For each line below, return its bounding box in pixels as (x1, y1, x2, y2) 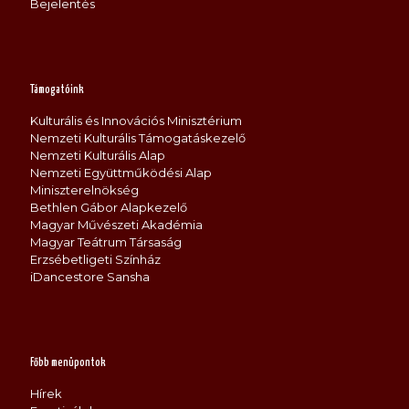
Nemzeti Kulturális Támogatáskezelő (30, 131, 246, 145)
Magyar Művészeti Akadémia (30, 217, 203, 232)
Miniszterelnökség (30, 183, 139, 197)
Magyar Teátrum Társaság (30, 235, 182, 249)
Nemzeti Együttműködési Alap (30, 165, 212, 180)
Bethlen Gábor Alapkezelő (30, 200, 187, 215)
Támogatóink (30, 84, 84, 96)
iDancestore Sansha (30, 269, 150, 284)
